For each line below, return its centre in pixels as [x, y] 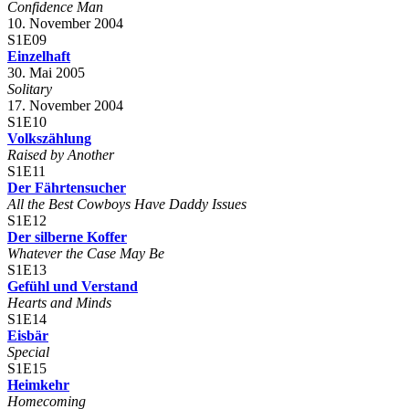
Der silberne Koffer [67, 236]
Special [28, 351]
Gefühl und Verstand [73, 286]
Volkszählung [49, 138]
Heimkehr [38, 384]
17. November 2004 [65, 105]
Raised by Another [61, 154]
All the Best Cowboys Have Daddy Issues [127, 204]
